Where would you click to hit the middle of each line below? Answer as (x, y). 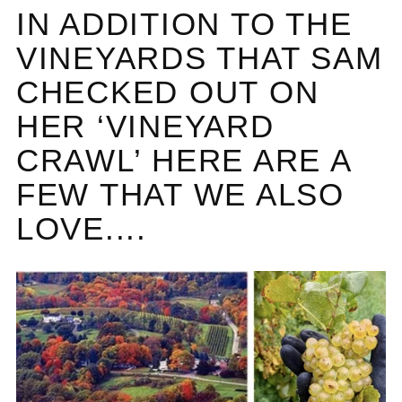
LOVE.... (87, 228)
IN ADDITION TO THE (184, 24)
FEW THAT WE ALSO (180, 194)
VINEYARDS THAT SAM (200, 58)
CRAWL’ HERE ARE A (184, 160)
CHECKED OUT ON (168, 92)
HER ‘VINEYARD (145, 126)
